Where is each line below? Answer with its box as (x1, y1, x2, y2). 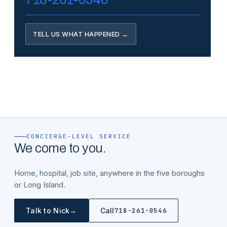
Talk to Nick (26, 206, 70, 215)
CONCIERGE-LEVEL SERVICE (26, 133, 131, 140)
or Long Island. (14, 180, 65, 190)
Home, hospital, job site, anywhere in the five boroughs (14, 168, 205, 178)
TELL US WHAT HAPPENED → (33, 30, 129, 38)
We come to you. (14, 141, 106, 155)
